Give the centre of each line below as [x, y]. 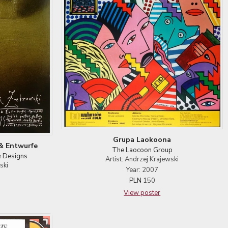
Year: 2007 [142, 170]
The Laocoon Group [142, 150]
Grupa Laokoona [142, 139]
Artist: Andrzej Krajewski [142, 159]
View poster [142, 193]
